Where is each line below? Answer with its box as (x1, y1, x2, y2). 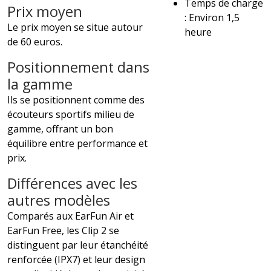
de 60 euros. (7, 34, 62, 48)
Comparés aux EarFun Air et (7, 209, 134, 223)
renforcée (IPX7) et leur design (7, 252, 145, 266)
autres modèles (7, 190, 110, 210)
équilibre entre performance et (7, 136, 148, 150)
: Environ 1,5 (184, 10, 240, 24)
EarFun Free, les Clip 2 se (7, 223, 119, 237)
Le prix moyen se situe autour (7, 20, 143, 34)
